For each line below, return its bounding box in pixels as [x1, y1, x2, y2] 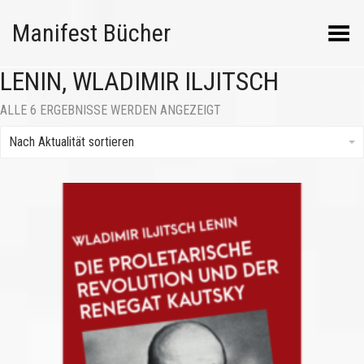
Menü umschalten [252, 20, 352, 36]
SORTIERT [220, 128, 272, 143]
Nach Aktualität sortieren [9, 134, 134, 149]
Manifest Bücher [12, 19, 171, 47]
